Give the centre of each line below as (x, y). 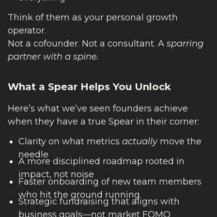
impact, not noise (56, 175)
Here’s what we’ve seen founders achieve (98, 108)
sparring (185, 43)
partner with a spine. (53, 56)
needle (33, 155)
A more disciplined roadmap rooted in (101, 162)
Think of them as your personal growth (93, 17)
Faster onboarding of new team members (110, 181)
